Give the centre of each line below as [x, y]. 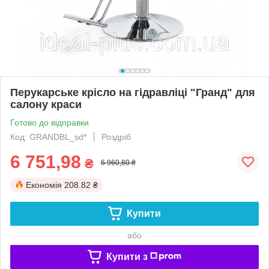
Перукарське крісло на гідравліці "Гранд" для [133, 92]
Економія [44, 185]
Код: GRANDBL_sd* [48, 137]
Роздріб [116, 137]
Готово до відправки [50, 122]
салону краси [46, 104]
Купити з [127, 256]
